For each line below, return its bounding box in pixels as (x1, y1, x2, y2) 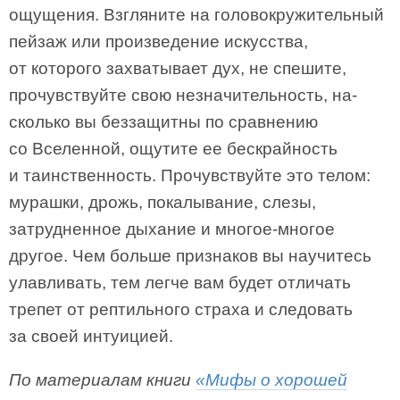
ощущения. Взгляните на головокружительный (9, 5, 384, 24)
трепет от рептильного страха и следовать (9, 300, 353, 319)
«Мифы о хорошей (196, 371, 347, 389)
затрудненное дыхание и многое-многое (9, 220, 335, 238)
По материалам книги (9, 371, 196, 389)
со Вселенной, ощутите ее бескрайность (9, 139, 337, 158)
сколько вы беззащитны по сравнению (9, 112, 318, 131)
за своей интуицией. (9, 327, 173, 346)
